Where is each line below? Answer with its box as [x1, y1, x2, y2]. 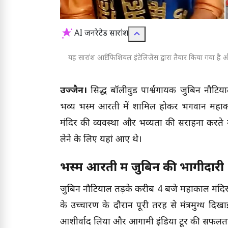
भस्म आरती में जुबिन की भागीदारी [60, 160, 224, 177]
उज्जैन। [60, 85, 91, 97]
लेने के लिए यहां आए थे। [60, 134, 142, 146]
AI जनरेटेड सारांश [74, 28, 128, 40]
